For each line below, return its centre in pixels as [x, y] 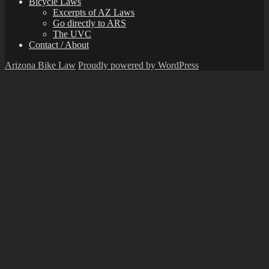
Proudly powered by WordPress [138, 65]
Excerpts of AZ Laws [94, 12]
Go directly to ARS [89, 23]
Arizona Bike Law [40, 65]
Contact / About [59, 44]
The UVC [72, 34]
